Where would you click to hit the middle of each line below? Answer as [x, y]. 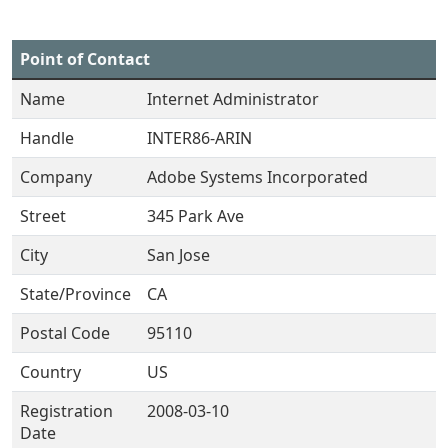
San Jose [178, 255]
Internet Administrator [233, 99]
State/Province [75, 294]
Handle [47, 138]
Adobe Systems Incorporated [257, 177]
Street [43, 216]
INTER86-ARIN [199, 138]
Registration [66, 411]
